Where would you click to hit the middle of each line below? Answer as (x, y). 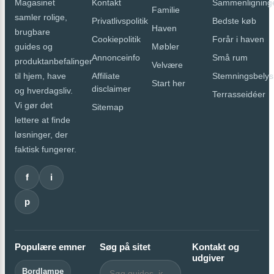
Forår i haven (239, 39)
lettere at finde (43, 120)
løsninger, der (41, 134)
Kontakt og (215, 246)
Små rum (230, 57)
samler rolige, (41, 17)
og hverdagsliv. (44, 90)
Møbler (166, 46)
